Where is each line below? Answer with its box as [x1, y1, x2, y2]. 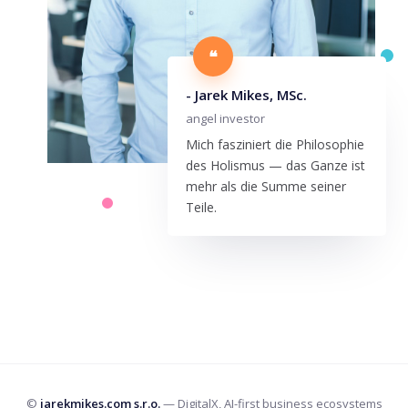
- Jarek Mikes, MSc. [186, 85, 307, 104]
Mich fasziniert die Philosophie [186, 135, 364, 153]
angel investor [186, 109, 265, 127]
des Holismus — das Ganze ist [186, 156, 365, 174]
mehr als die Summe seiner [186, 177, 346, 195]
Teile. [186, 198, 217, 216]
